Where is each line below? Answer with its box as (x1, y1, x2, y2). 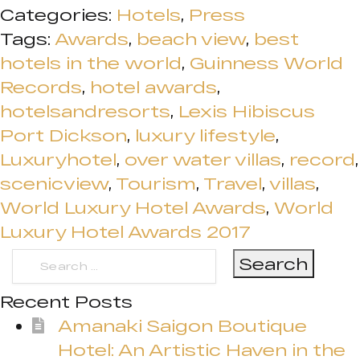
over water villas (125, 149, 281, 169)
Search (11, 251, 80, 270)
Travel (203, 174, 262, 193)
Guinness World (190, 53, 343, 72)
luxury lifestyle (135, 125, 276, 145)
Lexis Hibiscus (178, 101, 315, 121)
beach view (137, 29, 246, 48)
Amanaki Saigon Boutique (58, 316, 308, 335)
